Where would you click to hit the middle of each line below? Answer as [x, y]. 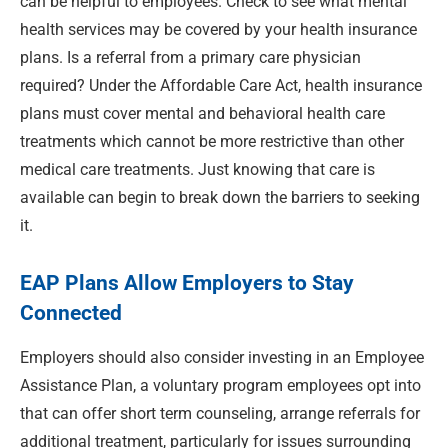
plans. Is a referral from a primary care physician [190, 58]
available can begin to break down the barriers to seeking [220, 198]
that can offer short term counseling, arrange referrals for [220, 413]
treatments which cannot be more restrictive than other [212, 142]
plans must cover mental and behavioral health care [202, 114]
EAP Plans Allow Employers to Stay [187, 283]
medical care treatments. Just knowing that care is [197, 170]
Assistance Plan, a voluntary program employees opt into [220, 385]
